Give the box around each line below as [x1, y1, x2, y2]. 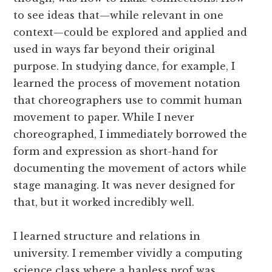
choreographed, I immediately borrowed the [13, 127, 248, 140]
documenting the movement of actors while [13, 161, 247, 174]
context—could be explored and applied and [13, 25, 248, 38]
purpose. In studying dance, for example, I [13, 59, 236, 72]
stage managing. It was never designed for [13, 178, 236, 191]
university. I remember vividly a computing [13, 246, 243, 259]
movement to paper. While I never [13, 110, 195, 123]
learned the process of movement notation [13, 76, 241, 89]
